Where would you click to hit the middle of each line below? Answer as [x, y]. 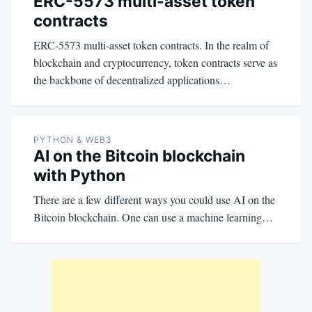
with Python [79, 175]
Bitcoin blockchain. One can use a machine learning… [153, 217]
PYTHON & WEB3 [73, 139]
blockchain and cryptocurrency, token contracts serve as [155, 62]
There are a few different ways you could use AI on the [154, 199]
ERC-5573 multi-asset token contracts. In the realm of [151, 45]
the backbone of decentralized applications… [132, 79]
